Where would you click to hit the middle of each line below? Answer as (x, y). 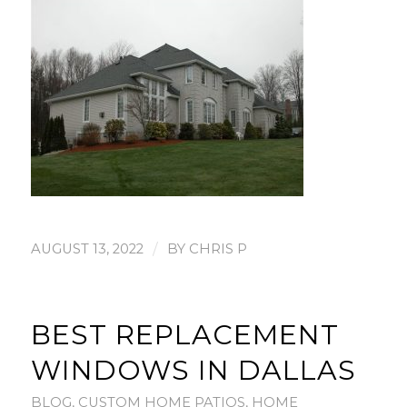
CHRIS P (218, 249)
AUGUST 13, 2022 (87, 249)
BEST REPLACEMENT (184, 335)
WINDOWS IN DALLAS (193, 371)
